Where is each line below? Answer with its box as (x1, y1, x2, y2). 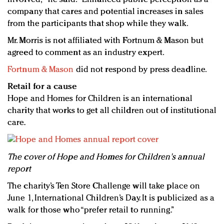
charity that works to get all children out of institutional (7, 106, 216, 115)
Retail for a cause (7, 82, 76, 91)
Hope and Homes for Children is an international (7, 94, 192, 103)
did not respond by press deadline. (73, 65, 207, 74)
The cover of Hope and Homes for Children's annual (7, 152, 204, 161)
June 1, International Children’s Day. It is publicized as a (7, 193, 214, 202)
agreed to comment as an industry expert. (7, 48, 165, 57)
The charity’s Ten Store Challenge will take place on (7, 181, 200, 190)
